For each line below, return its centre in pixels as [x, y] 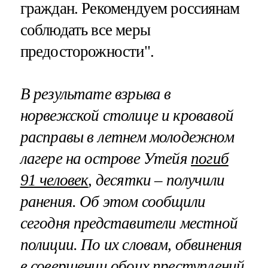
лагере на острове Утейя [106, 159]
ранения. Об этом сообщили [113, 202]
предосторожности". [87, 51]
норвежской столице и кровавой [127, 116]
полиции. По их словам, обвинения [131, 245]
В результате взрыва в [95, 94]
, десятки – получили [156, 180]
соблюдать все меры [85, 30]
